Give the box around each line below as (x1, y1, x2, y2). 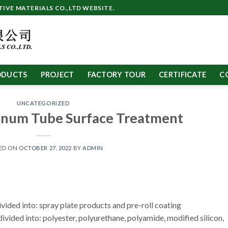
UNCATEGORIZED (17, 100, 70, 106)
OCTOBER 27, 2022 (19, 144, 72, 151)
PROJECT (40, 70, 74, 79)
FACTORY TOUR (87, 70, 146, 79)
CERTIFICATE (159, 70, 207, 79)
